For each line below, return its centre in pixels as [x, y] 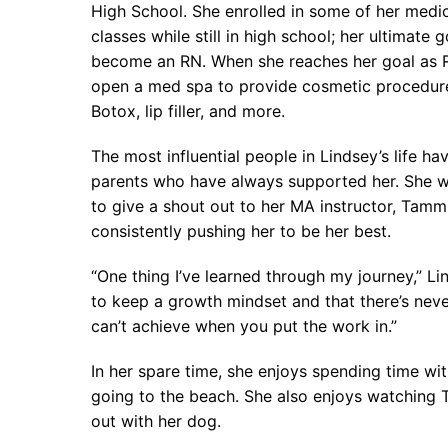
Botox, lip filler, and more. [187, 111]
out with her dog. [155, 421]
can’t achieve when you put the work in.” [243, 326]
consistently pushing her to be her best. [240, 231]
